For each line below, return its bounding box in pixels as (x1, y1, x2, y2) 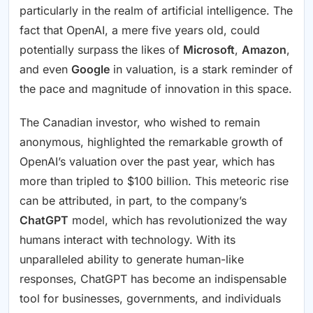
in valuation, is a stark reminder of (110, 61, 293, 76)
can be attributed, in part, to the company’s (20, 193, 247, 208)
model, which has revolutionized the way (68, 212, 287, 227)
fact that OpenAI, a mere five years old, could (20, 22, 260, 37)
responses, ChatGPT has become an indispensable (20, 271, 286, 286)
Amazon (242, 42, 286, 57)
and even (20, 61, 71, 76)
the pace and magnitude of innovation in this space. (20, 81, 292, 96)
